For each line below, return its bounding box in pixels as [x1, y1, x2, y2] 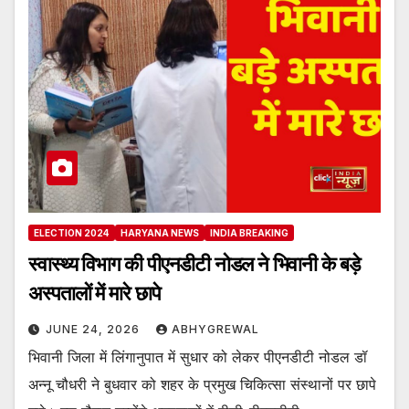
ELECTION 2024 [34, 227, 110, 239]
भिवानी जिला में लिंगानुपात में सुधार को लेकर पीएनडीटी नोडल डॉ [28, 348, 367, 367]
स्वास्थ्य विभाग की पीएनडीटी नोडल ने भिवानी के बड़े [28, 252, 273, 278]
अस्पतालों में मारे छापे [28, 281, 161, 307]
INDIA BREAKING [210, 227, 288, 239]
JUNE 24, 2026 [46, 322, 143, 337]
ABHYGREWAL [172, 322, 259, 337]
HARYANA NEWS [121, 227, 199, 239]
